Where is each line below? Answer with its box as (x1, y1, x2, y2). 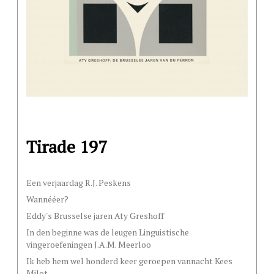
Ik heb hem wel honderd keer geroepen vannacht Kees (26, 255, 232, 267)
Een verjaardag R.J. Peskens (26, 177, 131, 189)
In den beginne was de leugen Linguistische (26, 226, 189, 239)
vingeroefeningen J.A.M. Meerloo (26, 239, 151, 251)
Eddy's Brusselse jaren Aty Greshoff (26, 210, 164, 222)
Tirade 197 (26, 135, 107, 158)
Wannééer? (26, 193, 68, 206)
